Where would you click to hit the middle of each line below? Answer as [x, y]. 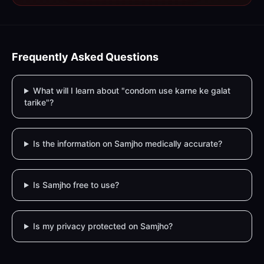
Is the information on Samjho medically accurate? [127, 143]
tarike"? [39, 102]
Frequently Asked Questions [85, 57]
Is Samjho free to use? [76, 185]
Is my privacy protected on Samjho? [103, 226]
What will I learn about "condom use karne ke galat [131, 90]
